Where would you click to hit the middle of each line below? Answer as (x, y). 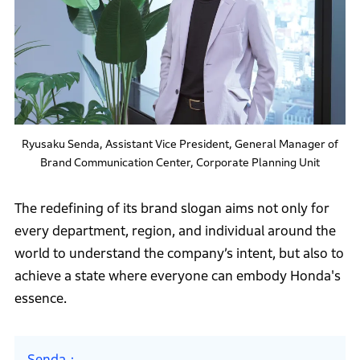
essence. (40, 299)
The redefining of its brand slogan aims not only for (172, 209)
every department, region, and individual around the (175, 231)
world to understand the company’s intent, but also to (179, 254)
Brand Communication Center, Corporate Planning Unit (180, 163)
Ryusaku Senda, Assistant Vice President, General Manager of (180, 144)
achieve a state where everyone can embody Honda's (177, 276)
